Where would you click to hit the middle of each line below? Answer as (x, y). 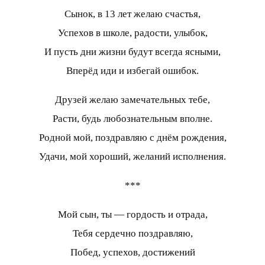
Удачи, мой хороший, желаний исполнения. (132, 156)
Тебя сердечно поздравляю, (132, 233)
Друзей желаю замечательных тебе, (132, 99)
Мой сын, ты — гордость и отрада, (132, 214)
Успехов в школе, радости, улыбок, (132, 33)
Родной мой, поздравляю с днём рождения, (132, 137)
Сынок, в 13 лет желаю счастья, (132, 14)
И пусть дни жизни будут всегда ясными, (132, 51)
